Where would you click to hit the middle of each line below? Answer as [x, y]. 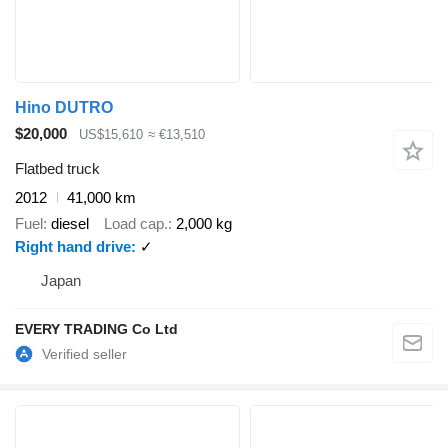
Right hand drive [73, 247]
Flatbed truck [57, 168]
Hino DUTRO [64, 108]
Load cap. [136, 224]
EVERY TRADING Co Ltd [96, 329]
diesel [70, 224]
